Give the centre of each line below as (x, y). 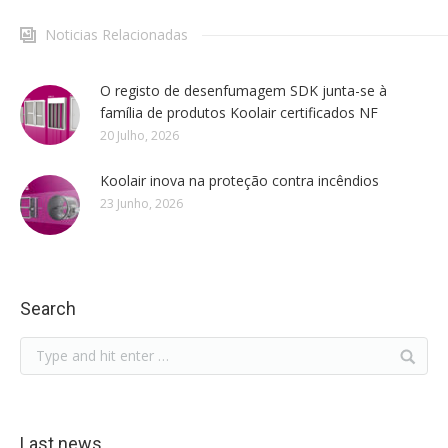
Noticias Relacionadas (116, 35)
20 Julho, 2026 (139, 136)
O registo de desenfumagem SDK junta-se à (243, 91)
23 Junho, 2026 (141, 204)
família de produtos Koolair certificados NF (239, 113)
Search (48, 309)
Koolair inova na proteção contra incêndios (239, 181)
